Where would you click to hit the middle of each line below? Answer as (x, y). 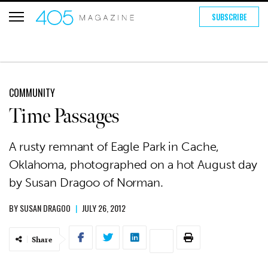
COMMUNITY (32, 93)
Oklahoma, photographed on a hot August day (133, 165)
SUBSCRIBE (229, 17)
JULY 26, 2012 (104, 208)
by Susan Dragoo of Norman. (86, 182)
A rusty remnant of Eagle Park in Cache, (114, 147)
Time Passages (64, 116)
